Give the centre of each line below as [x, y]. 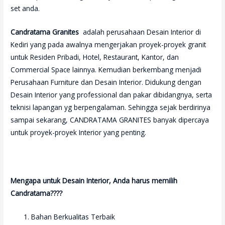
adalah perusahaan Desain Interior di [141, 32]
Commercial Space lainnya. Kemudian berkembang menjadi [106, 70]
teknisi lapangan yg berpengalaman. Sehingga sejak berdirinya [111, 107]
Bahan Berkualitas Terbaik [73, 216]
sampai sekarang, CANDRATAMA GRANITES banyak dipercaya [110, 120]
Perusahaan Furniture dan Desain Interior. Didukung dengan [106, 82]
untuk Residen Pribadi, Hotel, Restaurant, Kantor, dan [95, 57]
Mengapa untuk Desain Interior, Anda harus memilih [94, 180]
